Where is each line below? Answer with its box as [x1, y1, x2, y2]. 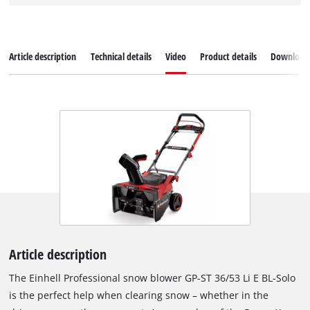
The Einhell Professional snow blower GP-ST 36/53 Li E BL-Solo [9, 271, 296, 285]
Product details [199, 50, 257, 64]
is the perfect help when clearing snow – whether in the [9, 289, 269, 302]
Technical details [90, 50, 152, 64]
